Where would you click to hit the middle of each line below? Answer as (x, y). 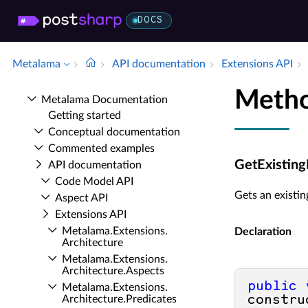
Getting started (85, 115)
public (272, 287)
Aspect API (81, 198)
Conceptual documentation (114, 132)
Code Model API (94, 181)
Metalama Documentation (104, 100)
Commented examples (101, 148)
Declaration (263, 232)
